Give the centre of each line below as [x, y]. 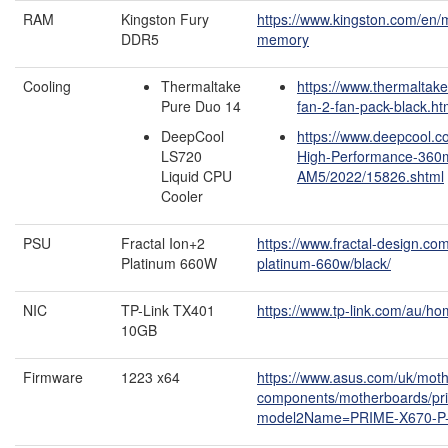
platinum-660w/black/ [324, 263]
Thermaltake [201, 86]
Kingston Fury [165, 19]
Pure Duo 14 [201, 106]
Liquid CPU [196, 176]
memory [283, 39]
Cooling [47, 86]
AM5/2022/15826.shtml [370, 176]
